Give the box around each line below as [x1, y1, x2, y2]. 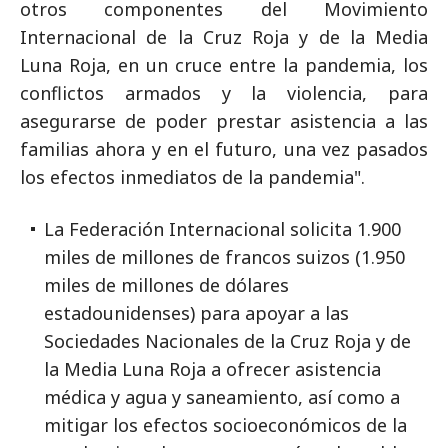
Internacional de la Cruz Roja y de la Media [20, 25, 428, 49]
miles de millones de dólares [44, 273, 289, 297]
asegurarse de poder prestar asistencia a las [20, 109, 428, 133]
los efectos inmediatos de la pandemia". [20, 165, 365, 189]
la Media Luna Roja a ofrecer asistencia [44, 357, 381, 381]
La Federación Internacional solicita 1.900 [44, 217, 401, 241]
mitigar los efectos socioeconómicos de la [44, 413, 407, 437]
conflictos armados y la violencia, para [20, 81, 428, 105]
